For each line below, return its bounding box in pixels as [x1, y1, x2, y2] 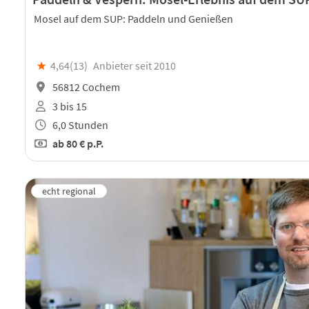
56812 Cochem [50, 80, 120, 94]
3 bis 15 [50, 99, 87, 113]
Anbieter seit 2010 [93, 59, 176, 73]
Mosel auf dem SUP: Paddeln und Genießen [34, 11, 233, 26]
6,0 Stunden [50, 117, 108, 132]
